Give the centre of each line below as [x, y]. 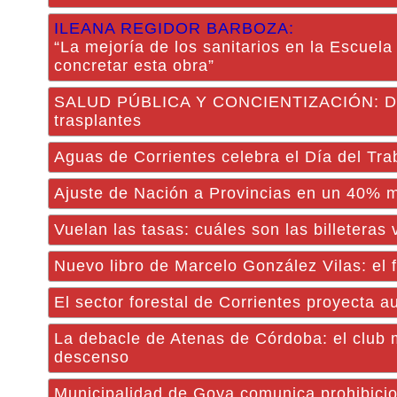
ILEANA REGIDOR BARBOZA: [174, 28]
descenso [92, 357]
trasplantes [98, 121]
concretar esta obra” [134, 66]
